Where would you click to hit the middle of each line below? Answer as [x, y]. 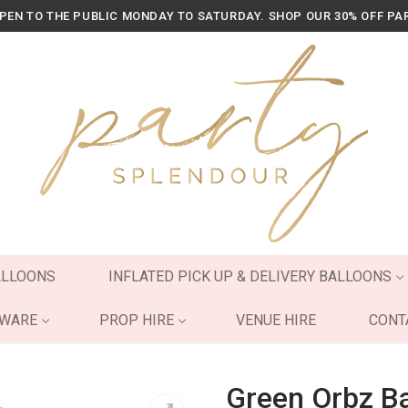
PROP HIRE [136, 320]
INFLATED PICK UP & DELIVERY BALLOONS [250, 276]
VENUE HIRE [275, 320]
